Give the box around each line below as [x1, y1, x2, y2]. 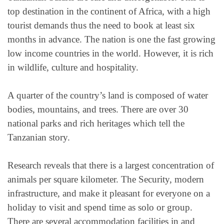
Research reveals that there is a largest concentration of [7, 160, 214, 171]
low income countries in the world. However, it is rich [7, 47, 213, 58]
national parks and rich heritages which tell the [7, 117, 184, 128]
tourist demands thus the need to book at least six [7, 19, 195, 30]
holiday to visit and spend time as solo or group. [7, 202, 192, 213]
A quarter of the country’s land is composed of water [7, 89, 208, 100]
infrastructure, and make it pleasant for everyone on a [7, 188, 210, 199]
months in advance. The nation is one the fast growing [7, 33, 215, 44]
